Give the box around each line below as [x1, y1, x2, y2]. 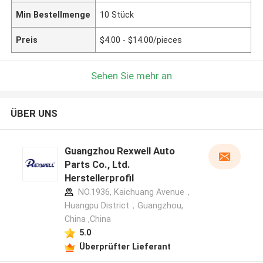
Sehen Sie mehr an [91, 69, 172, 82]
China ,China [64, 214, 111, 224]
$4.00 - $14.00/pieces [100, 35, 183, 45]
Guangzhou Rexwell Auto [64, 145, 175, 157]
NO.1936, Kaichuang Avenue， [75, 187, 193, 197]
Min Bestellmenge [16, 9, 91, 19]
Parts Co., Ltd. [64, 159, 130, 171]
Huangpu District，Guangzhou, [64, 201, 183, 211]
